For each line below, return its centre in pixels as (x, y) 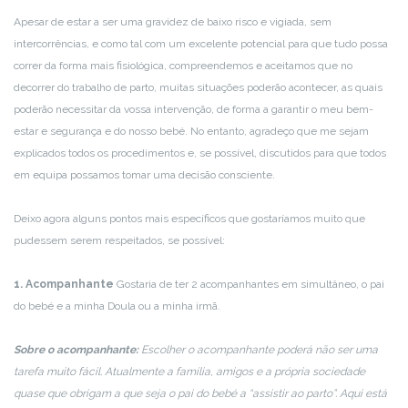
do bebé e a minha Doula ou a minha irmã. (117, 306)
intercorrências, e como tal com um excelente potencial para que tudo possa (201, 44)
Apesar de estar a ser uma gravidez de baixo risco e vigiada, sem (173, 22)
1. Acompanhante (64, 284)
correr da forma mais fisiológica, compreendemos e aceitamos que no (183, 66)
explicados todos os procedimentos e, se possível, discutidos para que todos (200, 153)
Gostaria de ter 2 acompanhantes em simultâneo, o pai (249, 284)
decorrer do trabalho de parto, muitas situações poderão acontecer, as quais (198, 87)
